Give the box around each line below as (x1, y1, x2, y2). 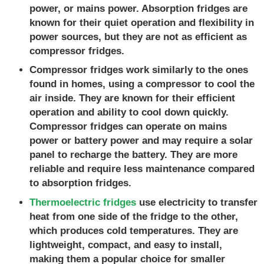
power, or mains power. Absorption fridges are (29, 2, 247, 14)
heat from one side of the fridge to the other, (29, 210, 238, 222)
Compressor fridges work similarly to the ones (29, 64, 248, 76)
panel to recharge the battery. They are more (29, 149, 237, 161)
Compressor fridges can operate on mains (29, 121, 227, 133)
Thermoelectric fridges (29, 196, 136, 208)
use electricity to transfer (136, 196, 258, 208)
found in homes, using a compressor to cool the (29, 78, 255, 90)
